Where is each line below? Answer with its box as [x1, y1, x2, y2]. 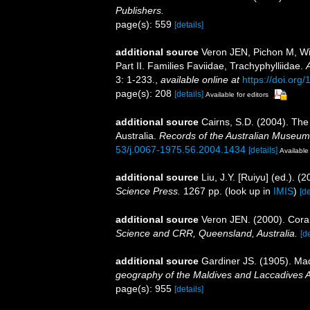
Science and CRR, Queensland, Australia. [116, 228, 298, 239]
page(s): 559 [116, 18, 174, 30]
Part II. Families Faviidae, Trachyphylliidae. [116, 60, 306, 71]
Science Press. [116, 185, 181, 197]
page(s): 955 [116, 283, 174, 295]
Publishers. [116, 4, 164, 16]
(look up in [222, 185, 273, 197]
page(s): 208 [116, 87, 174, 99]
